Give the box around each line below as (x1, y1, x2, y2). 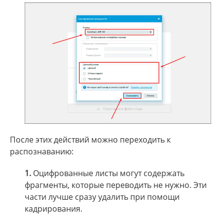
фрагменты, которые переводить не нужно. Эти (25, 180, 207, 191)
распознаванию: (10, 146, 74, 157)
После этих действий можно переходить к (10, 134, 171, 146)
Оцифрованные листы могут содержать (31, 168, 184, 179)
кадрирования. (25, 203, 82, 215)
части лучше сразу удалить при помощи (25, 191, 180, 203)
